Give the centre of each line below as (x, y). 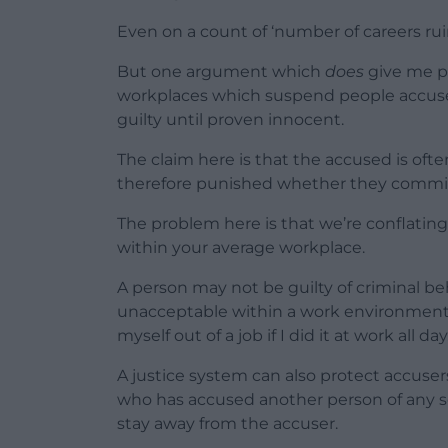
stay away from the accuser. (227, 423)
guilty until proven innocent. (230, 119)
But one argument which (221, 71)
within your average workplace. (241, 247)
